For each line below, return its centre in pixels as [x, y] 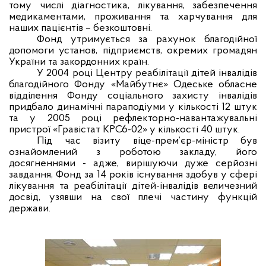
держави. [30, 209]
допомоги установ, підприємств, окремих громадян [133, 51]
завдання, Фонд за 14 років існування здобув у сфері [133, 175]
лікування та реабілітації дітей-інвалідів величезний [133, 186]
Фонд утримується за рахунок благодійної [147, 39]
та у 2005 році [61, 118]
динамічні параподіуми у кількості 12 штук [157, 107]
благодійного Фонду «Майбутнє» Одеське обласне [133, 85]
